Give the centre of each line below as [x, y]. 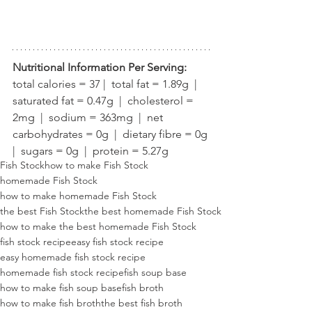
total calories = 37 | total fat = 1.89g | [108, 84]
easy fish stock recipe [117, 242]
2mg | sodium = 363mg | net [89, 118]
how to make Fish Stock [96, 165]
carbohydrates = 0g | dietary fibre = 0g [111, 134]
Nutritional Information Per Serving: [100, 68]
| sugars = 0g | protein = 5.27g [91, 151]
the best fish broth [142, 303]
